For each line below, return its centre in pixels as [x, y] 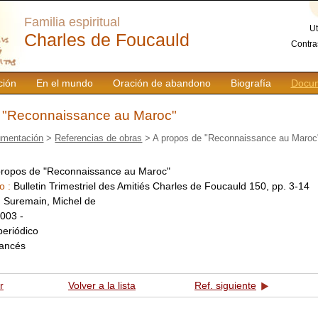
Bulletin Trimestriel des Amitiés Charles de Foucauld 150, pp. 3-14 [161, 186]
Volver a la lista [102, 286]
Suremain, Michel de [50, 201]
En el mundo [64, 83]
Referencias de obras [99, 138]
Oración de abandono [161, 83]
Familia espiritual [72, 22]
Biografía [251, 83]
